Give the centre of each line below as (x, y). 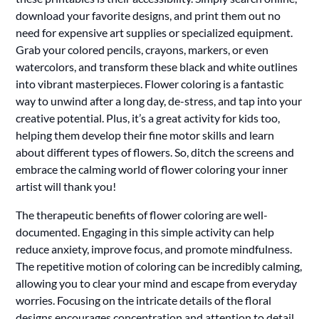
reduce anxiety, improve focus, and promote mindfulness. (154, 249)
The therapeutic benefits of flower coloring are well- (142, 214)
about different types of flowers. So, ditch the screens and (155, 152)
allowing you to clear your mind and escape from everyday (157, 283)
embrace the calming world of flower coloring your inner (152, 169)
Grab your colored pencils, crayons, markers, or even (142, 49)
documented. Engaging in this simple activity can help (145, 231)
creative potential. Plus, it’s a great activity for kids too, (148, 117)
